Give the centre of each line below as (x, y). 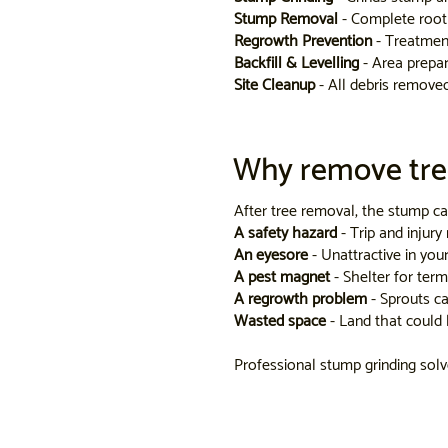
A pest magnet (281, 277)
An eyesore (270, 255)
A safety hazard (285, 233)
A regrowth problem (300, 299)
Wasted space (279, 321)
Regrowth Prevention (303, 42)
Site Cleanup (275, 86)
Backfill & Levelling (297, 64)
